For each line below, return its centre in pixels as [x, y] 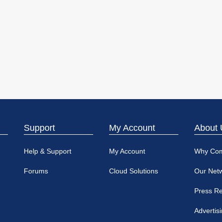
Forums [36, 171]
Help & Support [48, 151]
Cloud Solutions [134, 171]
